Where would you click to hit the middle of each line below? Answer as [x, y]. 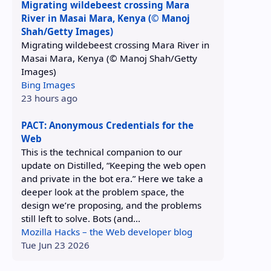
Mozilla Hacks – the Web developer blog [107, 231]
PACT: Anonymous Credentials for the [108, 125]
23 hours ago [50, 98]
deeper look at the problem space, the [103, 191]
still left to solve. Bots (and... [81, 218]
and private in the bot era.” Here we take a [113, 178]
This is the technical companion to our [102, 152]
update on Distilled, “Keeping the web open [114, 165]
